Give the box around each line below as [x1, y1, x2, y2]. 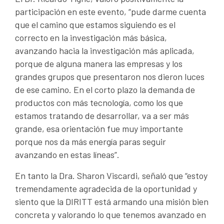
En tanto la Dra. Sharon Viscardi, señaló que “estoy [15, 170, 207, 181]
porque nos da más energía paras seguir [15, 136, 166, 147]
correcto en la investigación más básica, [15, 32, 167, 43]
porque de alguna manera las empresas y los [15, 58, 182, 69]
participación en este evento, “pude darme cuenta [15, 6, 206, 17]
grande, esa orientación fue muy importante [15, 123, 183, 134]
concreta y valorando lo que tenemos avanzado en [15, 209, 206, 220]
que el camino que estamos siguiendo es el [15, 19, 175, 30]
